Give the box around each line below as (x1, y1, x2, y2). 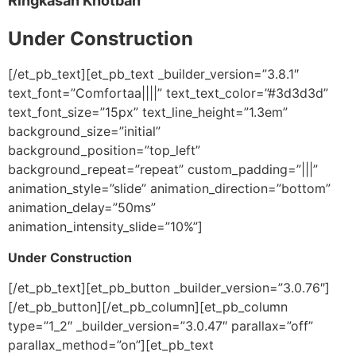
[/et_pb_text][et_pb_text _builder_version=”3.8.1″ (8, 66, 299, 83)
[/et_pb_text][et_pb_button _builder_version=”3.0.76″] (8, 279, 330, 296)
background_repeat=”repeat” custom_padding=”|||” (8, 161, 318, 178)
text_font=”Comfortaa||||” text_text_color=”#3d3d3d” (8, 85, 328, 102)
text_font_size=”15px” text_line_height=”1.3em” (8, 104, 288, 121)
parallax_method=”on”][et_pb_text (8, 336, 214, 353)
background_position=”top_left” (8, 142, 200, 159)
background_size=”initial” (8, 123, 161, 140)
